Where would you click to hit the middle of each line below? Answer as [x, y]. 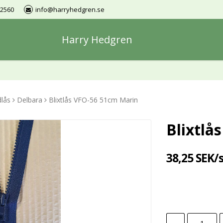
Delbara [30, 100]
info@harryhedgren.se [70, 9]
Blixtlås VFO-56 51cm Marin [93, 100]
